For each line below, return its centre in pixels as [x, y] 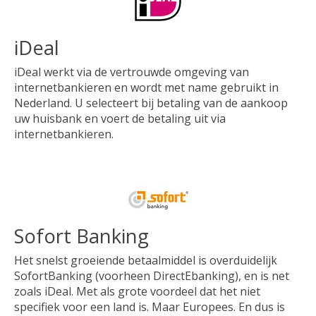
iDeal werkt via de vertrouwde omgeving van [132, 72]
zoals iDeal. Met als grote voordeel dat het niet [137, 291]
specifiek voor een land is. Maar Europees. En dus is [150, 306]
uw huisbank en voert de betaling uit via [120, 118]
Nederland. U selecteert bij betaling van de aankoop [151, 103]
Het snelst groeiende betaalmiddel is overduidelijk [146, 260]
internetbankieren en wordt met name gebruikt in [146, 87]
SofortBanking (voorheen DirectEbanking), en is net [152, 275]
